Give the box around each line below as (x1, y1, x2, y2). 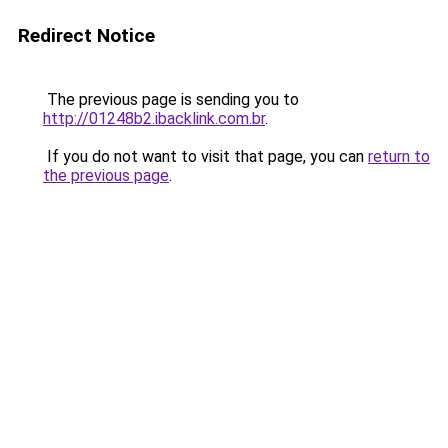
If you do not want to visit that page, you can (43, 147, 368, 166)
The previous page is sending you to (43, 90, 299, 109)
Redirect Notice (18, 24, 155, 47)
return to (368, 147, 430, 166)
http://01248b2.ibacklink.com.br (43, 109, 265, 128)
